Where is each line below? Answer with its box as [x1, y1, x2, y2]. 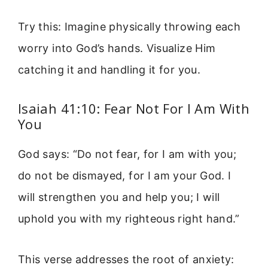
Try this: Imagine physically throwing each [18, 20, 241, 33]
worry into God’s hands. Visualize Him [18, 42, 216, 55]
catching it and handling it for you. [18, 63, 200, 77]
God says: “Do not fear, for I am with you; [18, 147, 237, 160]
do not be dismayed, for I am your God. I [18, 169, 232, 182]
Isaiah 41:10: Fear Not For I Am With [18, 99, 249, 117]
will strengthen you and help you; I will [18, 190, 220, 203]
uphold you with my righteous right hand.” [18, 212, 240, 225]
